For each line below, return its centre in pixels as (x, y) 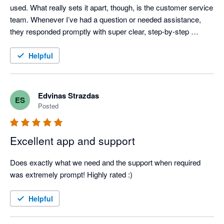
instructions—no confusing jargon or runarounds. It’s (95, 43)
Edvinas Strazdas (68, 96)
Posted (48, 106)
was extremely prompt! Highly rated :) (71, 174)
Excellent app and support (72, 141)
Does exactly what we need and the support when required (105, 162)
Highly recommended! (46, 67)
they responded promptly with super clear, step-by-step (99, 31)
